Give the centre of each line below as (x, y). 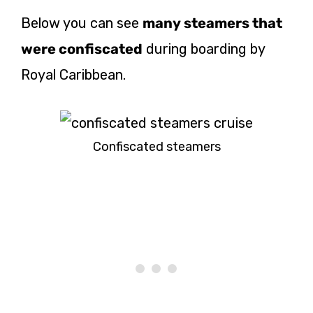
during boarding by (204, 49)
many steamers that (212, 23)
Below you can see (82, 23)
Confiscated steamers (156, 147)
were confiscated (82, 49)
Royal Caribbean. (73, 75)
